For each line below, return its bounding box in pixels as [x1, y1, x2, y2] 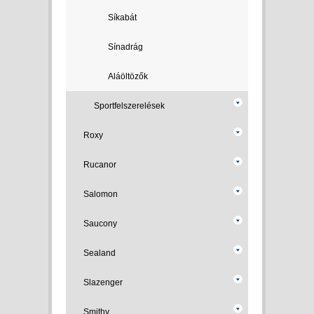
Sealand [83, 248, 116, 258]
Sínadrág [108, 42, 143, 52]
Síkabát [108, 13, 137, 22]
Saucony [83, 219, 117, 228]
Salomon [83, 189, 118, 199]
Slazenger [83, 278, 123, 287]
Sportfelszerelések [94, 101, 165, 111]
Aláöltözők [108, 71, 148, 81]
